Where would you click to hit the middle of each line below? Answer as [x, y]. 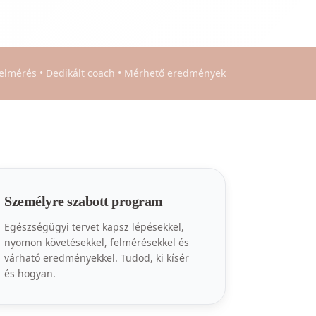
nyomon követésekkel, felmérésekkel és [97, 242]
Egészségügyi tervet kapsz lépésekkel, [95, 227]
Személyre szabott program [84, 201]
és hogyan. [30, 273]
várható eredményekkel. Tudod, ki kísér [97, 258]
